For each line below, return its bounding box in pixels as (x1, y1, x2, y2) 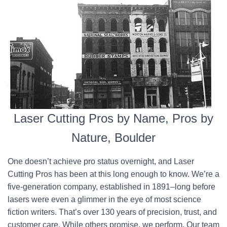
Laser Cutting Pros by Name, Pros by (14, 111, 213, 125)
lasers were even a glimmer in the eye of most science (8, 195, 201, 204)
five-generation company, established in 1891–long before (8, 182, 215, 191)
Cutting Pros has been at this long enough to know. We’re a (8, 170, 219, 178)
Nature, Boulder (71, 131, 156, 144)
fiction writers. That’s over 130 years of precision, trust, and (8, 208, 217, 216)
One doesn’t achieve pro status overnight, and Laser (8, 157, 194, 166)
